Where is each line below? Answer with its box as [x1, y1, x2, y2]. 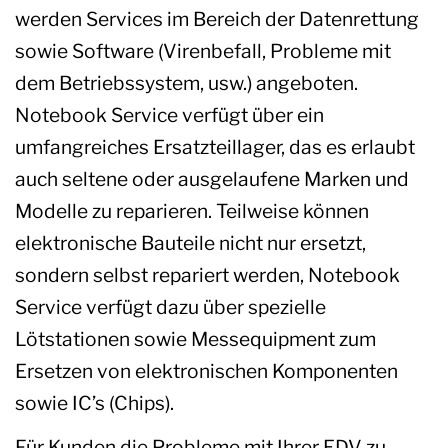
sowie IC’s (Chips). [15, 390, 174, 415]
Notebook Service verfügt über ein [15, 102, 324, 127]
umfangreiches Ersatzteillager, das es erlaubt [15, 134, 415, 159]
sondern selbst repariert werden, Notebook [15, 262, 400, 287]
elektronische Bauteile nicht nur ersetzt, [15, 230, 366, 255]
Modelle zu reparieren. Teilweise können [15, 198, 369, 223]
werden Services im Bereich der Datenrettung [15, 6, 419, 31]
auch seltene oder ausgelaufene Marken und [15, 166, 409, 191]
